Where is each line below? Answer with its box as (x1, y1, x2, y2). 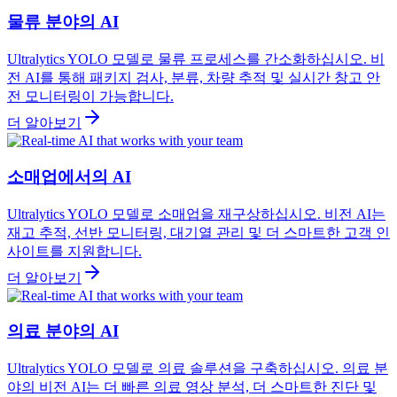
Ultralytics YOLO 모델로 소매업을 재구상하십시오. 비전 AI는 (7, 206, 385, 222)
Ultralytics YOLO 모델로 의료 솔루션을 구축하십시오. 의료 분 (7, 360, 388, 376)
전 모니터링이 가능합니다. (7, 89, 174, 105)
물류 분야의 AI (7, 12, 119, 32)
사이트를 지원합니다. (7, 243, 142, 259)
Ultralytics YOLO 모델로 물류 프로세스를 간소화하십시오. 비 (7, 51, 385, 67)
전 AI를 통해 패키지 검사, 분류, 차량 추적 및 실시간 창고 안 (7, 70, 380, 86)
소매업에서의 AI (7, 167, 131, 186)
